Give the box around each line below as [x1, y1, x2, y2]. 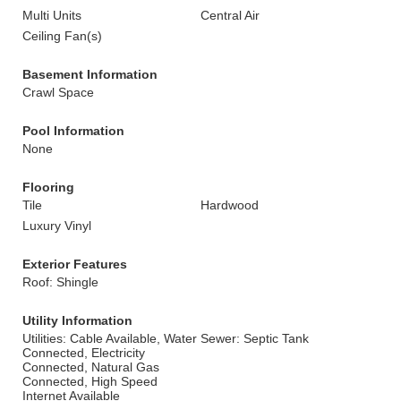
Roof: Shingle [22, 275, 98, 289]
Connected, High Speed [22, 374, 158, 388]
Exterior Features [22, 257, 127, 271]
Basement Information [22, 67, 158, 81]
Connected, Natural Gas [22, 360, 159, 374]
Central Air [200, 8, 260, 22]
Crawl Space [22, 85, 94, 99]
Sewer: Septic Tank [200, 331, 309, 346]
